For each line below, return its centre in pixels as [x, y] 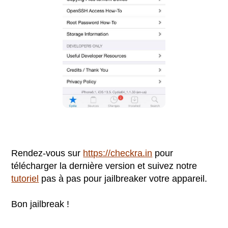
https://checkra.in [118, 153]
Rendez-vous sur [47, 153]
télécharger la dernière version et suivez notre [104, 166]
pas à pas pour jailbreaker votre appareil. [123, 179]
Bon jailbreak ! [40, 204]
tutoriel [25, 179]
